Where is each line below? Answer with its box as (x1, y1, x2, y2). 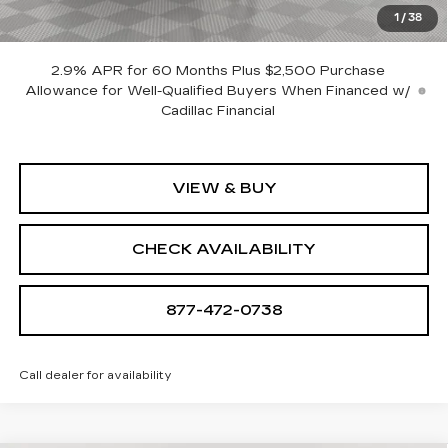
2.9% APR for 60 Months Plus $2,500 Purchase (51, 63, 386, 80)
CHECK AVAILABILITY (132, 240, 316, 259)
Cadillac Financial (161, 103, 276, 120)
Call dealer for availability (18, 369, 172, 383)
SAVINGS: (18, 20, 88, 37)
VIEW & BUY (171, 179, 277, 198)
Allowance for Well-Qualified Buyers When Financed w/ (25, 83, 412, 100)
